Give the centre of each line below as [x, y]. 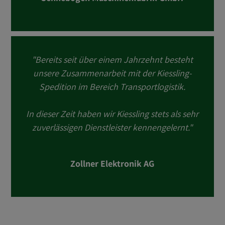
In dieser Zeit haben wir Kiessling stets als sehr [113, 114]
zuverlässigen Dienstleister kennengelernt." [113, 127]
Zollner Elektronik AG [113, 163]
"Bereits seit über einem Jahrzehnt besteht [113, 60]
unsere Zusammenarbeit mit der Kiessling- [112, 73]
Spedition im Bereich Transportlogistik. [113, 87]
